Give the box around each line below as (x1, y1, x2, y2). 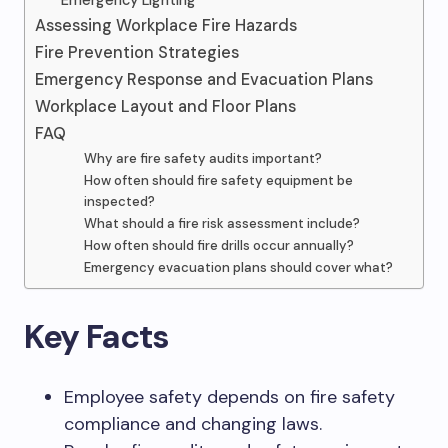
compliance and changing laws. (64, 412, 322, 436)
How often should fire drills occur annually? (83, 237, 354, 254)
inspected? (83, 193, 155, 210)
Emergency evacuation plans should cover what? (83, 259, 393, 276)
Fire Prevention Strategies (35, 42, 239, 63)
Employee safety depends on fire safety (64, 385, 395, 409)
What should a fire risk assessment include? (83, 215, 360, 232)
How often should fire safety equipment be (83, 172, 353, 189)
